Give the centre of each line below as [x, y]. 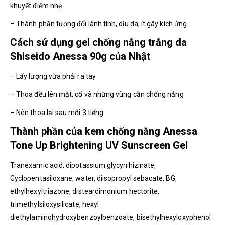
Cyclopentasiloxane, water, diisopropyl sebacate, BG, [93, 178]
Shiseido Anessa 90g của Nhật [80, 56]
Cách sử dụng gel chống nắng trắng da [98, 42]
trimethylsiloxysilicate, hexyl [55, 204]
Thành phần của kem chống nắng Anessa [104, 131]
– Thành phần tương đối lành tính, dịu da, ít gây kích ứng [98, 23]
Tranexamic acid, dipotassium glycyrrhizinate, [83, 165]
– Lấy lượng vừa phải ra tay [53, 76]
